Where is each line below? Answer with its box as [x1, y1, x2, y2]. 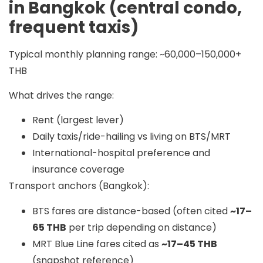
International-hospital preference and [32, 146, 210, 160]
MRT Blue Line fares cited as [32, 237, 161, 251]
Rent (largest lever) [32, 113, 124, 127]
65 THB [32, 220, 66, 234]
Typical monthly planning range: [9, 47, 160, 61]
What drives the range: [9, 89, 114, 103]
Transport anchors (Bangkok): [9, 179, 149, 193]
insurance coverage [32, 163, 124, 177]
